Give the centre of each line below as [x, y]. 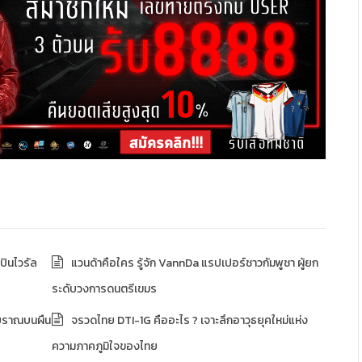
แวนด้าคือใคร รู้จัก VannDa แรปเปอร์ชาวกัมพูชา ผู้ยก [194, 263]
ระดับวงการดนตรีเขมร [104, 288]
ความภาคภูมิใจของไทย [104, 346]
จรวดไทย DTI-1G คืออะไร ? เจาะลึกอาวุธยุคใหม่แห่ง [189, 320]
